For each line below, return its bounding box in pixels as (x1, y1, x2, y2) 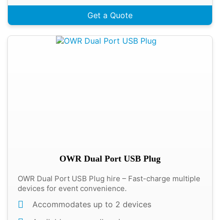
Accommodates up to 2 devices (32, 199, 151, 209)
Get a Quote (87, 10, 133, 20)
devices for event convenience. (18, 184, 127, 193)
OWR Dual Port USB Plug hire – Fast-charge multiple (18, 174, 200, 183)
